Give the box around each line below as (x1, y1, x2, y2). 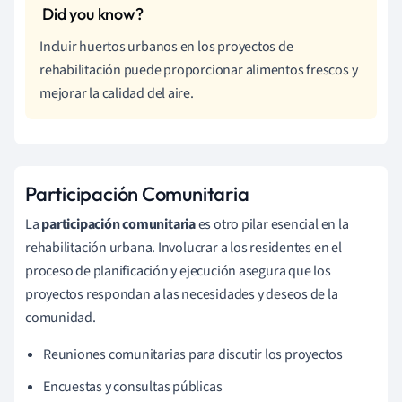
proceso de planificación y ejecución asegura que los (25, 260, 331, 281)
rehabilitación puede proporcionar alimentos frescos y (39, 59, 358, 80)
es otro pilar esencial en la (195, 214, 349, 234)
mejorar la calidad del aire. (39, 83, 194, 103)
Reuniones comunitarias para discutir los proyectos (43, 344, 343, 364)
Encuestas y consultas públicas (43, 376, 223, 397)
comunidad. (25, 307, 96, 328)
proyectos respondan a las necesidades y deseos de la (25, 284, 338, 304)
